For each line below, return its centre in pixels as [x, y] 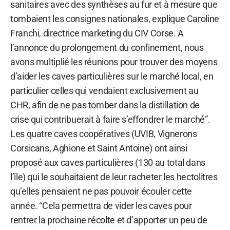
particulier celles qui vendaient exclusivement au [104, 90]
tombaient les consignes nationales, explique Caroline [115, 18]
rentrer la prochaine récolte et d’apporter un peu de [109, 220]
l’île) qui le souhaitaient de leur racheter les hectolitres [114, 177]
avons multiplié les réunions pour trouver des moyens [114, 62]
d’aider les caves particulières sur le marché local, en [112, 76]
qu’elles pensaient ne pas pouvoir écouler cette [101, 191]
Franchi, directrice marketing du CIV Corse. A [97, 33]
